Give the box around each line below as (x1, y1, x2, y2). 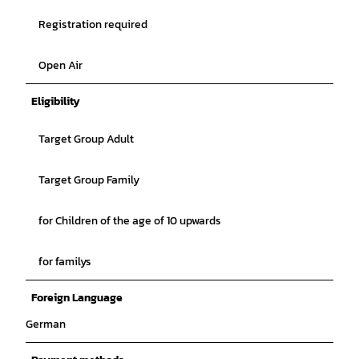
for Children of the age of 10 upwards (38, 212, 221, 229)
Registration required (38, 15, 147, 33)
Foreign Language (31, 288, 123, 306)
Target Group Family (38, 171, 139, 188)
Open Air (38, 56, 83, 74)
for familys (38, 252, 91, 270)
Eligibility (31, 92, 80, 110)
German (26, 315, 66, 333)
